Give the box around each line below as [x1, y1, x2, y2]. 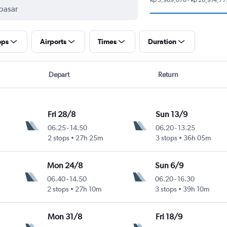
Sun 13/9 [155, 109, 187, 119]
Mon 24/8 [47, 160, 83, 170]
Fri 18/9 [155, 211, 182, 221]
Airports [40, 37, 66, 46]
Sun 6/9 [155, 160, 184, 170]
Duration [147, 37, 176, 46]
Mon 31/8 [47, 211, 82, 221]
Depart [48, 70, 69, 79]
